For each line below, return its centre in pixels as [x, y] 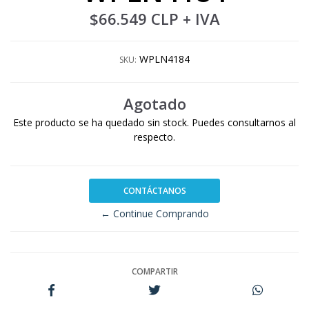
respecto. [154, 137]
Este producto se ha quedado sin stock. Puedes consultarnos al [154, 122]
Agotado [154, 104]
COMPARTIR [154, 271]
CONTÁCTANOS [154, 190]
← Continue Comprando [154, 213]
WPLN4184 [165, 59]
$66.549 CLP [136, 19]
